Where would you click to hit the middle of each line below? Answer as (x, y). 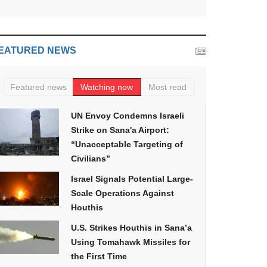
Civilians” (91, 159)
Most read (167, 87)
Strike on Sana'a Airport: (120, 130)
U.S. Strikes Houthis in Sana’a (131, 228)
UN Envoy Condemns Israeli (128, 116)
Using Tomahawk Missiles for (131, 242)
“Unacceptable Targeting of (127, 144)
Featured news (38, 87)
